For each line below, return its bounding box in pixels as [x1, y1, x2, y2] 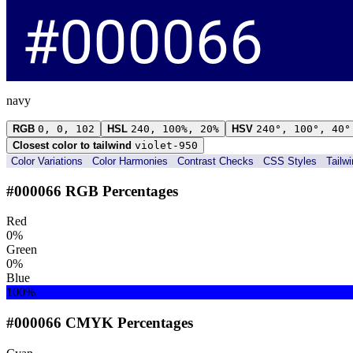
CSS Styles [263, 154, 317, 167]
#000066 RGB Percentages [6, 182, 178, 199]
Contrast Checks [177, 154, 254, 167]
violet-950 [135, 139, 198, 151]
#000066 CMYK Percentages [6, 314, 193, 331]
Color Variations [11, 154, 83, 167]
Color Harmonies [92, 154, 168, 167]
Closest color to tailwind [13, 139, 132, 151]
